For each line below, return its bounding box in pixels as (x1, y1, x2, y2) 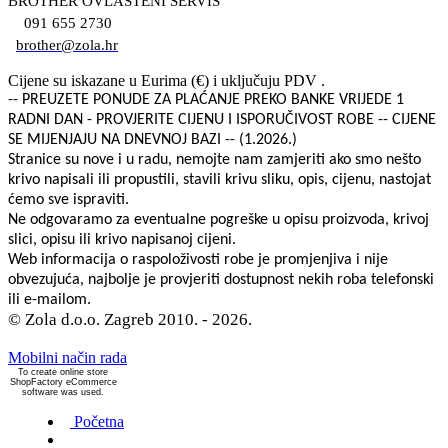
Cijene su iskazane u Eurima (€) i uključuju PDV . (8, 71, 325, 89)
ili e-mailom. (8, 291, 91, 308)
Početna (74, 412, 124, 430)
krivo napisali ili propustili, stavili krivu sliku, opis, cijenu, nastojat (8, 171, 431, 188)
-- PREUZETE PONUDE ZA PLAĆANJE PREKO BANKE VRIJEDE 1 (8, 91, 404, 108)
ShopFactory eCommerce (9, 376, 117, 387)
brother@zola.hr (16, 36, 118, 53)
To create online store (18, 366, 108, 377)
